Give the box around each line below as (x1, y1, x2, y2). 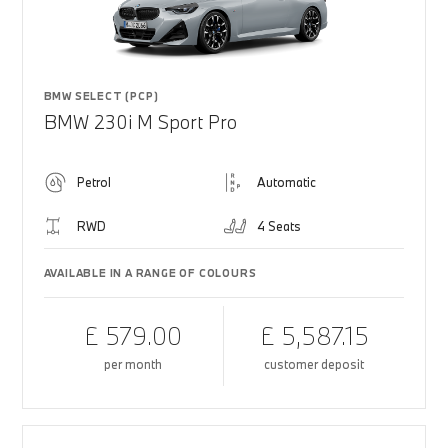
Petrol (76, 174, 111, 190)
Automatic (257, 174, 316, 190)
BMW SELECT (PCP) (43, 89, 159, 103)
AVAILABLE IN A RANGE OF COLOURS (43, 266, 257, 280)
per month (104, 356, 163, 372)
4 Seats (257, 218, 301, 234)
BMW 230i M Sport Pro (43, 110, 237, 134)
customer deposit (264, 356, 365, 372)
